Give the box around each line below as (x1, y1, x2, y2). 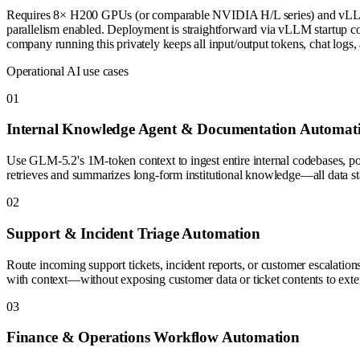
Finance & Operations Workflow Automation (6, 329, 300, 346)
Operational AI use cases (6, 63, 129, 78)
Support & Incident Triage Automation (6, 224, 260, 242)
